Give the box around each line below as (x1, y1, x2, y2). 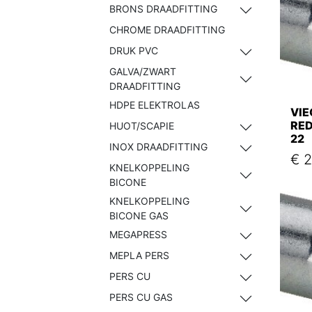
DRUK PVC (109, 45, 158, 56)
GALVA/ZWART (109, 65, 176, 77)
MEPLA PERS (109, 249, 169, 261)
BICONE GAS (109, 210, 169, 221)
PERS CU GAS (109, 291, 173, 303)
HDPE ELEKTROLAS (109, 99, 200, 111)
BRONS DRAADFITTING (109, 3, 217, 15)
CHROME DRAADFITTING (109, 24, 225, 36)
